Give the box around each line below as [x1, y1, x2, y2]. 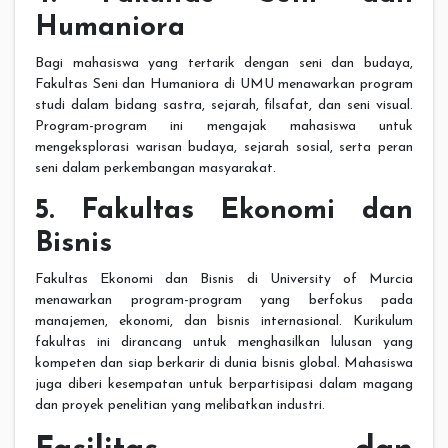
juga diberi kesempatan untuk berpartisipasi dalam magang [35, 377, 413, 393]
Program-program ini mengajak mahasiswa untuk [35, 119, 413, 135]
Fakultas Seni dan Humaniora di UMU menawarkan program [35, 77, 413, 93]
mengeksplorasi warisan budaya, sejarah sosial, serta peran [35, 140, 413, 156]
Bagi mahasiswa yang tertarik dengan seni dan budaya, [35, 56, 413, 72]
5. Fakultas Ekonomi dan [35, 197, 413, 226]
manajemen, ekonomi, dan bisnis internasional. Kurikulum [35, 314, 413, 330]
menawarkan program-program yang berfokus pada [35, 293, 413, 309]
